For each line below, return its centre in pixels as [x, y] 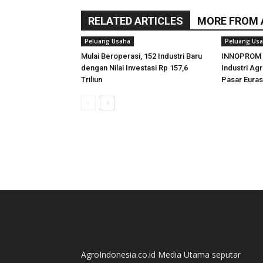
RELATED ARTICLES [136, 21]
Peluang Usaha [107, 41]
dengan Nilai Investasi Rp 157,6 [134, 68]
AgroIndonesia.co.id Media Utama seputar [161, 254]
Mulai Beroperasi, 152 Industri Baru [141, 56]
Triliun [92, 80]
